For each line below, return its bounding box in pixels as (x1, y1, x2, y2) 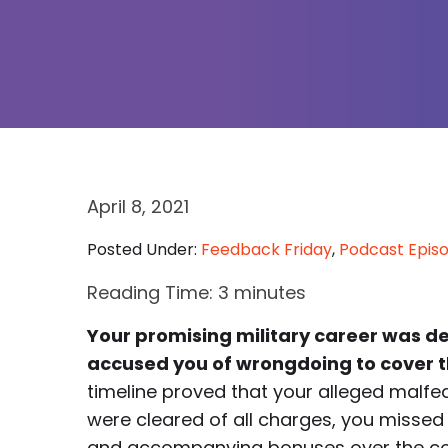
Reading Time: (87, 280, 218, 305)
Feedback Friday (201, 238, 332, 261)
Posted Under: (87, 238, 201, 261)
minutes (234, 280, 306, 305)
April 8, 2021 (87, 194, 189, 219)
